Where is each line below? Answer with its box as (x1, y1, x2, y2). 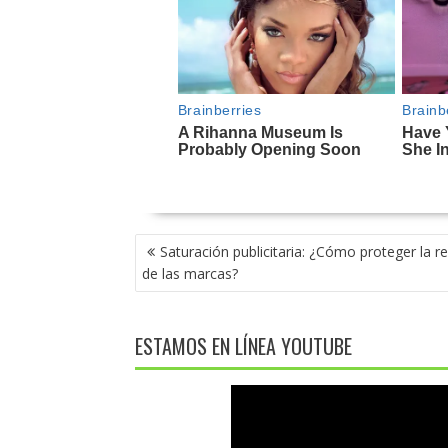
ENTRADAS (133, 273, 212, 304)
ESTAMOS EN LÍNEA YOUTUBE (134, 331, 352, 362)
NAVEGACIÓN (133, 229, 228, 260)
